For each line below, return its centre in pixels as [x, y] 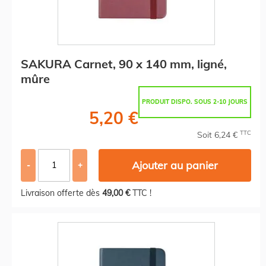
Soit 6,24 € [218, 134]
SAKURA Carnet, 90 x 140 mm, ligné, [124, 64]
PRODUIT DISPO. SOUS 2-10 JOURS [195, 102]
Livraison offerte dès [61, 193]
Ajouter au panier [175, 165]
